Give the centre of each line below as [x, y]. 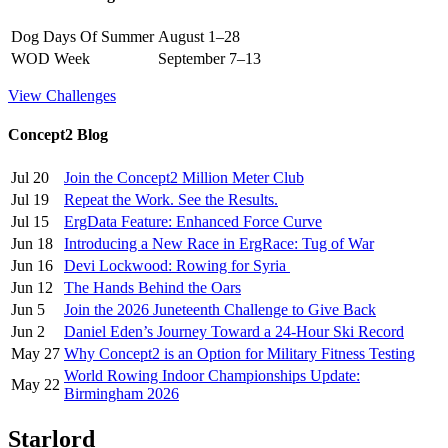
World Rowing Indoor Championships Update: [212, 375]
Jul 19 [30, 199]
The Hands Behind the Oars [152, 287]
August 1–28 [199, 37]
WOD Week [50, 59]
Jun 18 [32, 243]
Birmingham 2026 [121, 393]
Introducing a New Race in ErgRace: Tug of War [219, 243]
